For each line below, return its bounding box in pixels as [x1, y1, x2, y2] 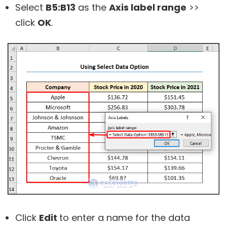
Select [15, 1, 46, 14]
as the [75, 1, 109, 14]
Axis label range [109, 1, 186, 14]
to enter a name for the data [59, 211, 190, 224]
